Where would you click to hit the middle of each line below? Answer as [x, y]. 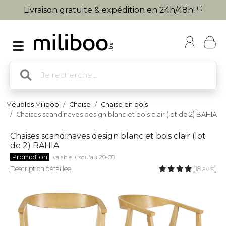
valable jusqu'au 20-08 [84, 157]
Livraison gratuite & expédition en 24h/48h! [110, 10]
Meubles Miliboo [33, 105]
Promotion [30, 157]
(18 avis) [205, 169]
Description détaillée [41, 169]
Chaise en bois [124, 105]
